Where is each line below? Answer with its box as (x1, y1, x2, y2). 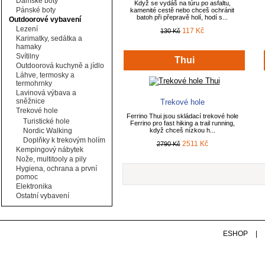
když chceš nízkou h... (149, 127, 215, 134)
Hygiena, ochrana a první (16, 164, 97, 173)
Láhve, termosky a (16, 71, 75, 79)
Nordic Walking (23, 127, 72, 135)
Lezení (16, 25, 38, 33)
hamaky (16, 43, 41, 51)
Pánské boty (16, 6, 56, 14)
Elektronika (16, 182, 52, 190)
